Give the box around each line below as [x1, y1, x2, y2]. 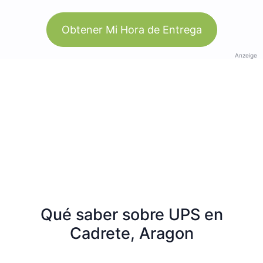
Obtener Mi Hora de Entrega [61, 23, 202, 36]
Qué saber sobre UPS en [40, 204, 223, 224]
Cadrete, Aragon [69, 223, 194, 243]
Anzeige [235, 51, 257, 59]
